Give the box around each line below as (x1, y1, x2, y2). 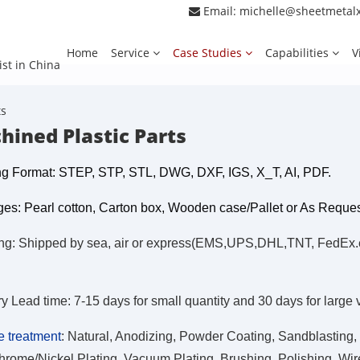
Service (111, 44, 153, 60)
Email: (200, 3, 239, 18)
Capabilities (265, 44, 332, 60)
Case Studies (173, 44, 245, 60)
